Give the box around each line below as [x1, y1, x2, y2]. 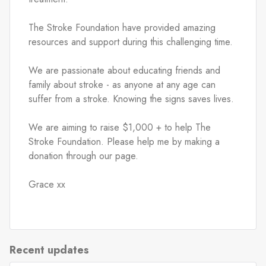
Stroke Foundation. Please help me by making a [28, 134, 220, 148]
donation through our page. [28, 148, 138, 163]
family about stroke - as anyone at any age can [28, 77, 216, 91]
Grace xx [28, 177, 65, 191]
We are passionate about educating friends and [28, 63, 220, 77]
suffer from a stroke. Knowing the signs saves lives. [28, 91, 234, 106]
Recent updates [9, 242, 89, 258]
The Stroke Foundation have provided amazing [28, 20, 216, 34]
